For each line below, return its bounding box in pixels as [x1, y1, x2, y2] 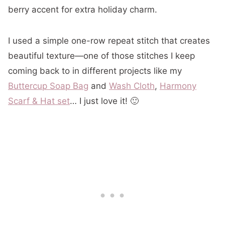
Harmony [160, 81, 196, 91]
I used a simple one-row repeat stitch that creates [8, 36, 210, 46]
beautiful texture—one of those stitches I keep [8, 51, 195, 61]
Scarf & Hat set [8, 96, 70, 106]
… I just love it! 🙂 [70, 96, 139, 106]
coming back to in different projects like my [8, 66, 182, 76]
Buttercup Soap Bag [8, 81, 88, 91]
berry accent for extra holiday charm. [8, 5, 157, 15]
